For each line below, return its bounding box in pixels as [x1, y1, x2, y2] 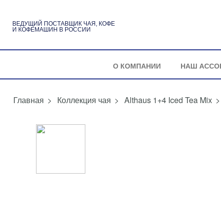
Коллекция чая [57, 94, 111, 106]
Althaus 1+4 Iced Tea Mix [124, 94, 212, 106]
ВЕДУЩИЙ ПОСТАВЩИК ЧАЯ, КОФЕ [12, 20, 115, 27]
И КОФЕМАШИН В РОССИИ [12, 26, 91, 33]
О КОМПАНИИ [112, 61, 161, 71]
